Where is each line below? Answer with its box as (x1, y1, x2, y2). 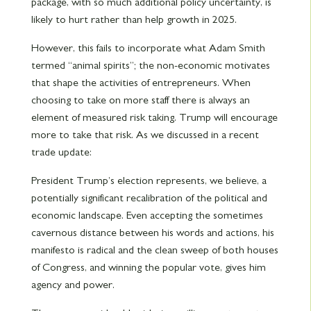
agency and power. (31, 278, 115, 290)
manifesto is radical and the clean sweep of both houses (31, 244, 278, 255)
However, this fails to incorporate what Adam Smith (31, 42, 265, 53)
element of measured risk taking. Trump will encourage (31, 111, 278, 123)
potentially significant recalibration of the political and (31, 192, 267, 203)
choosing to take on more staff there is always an (31, 94, 250, 106)
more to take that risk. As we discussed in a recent (31, 128, 259, 140)
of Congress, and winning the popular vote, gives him (31, 261, 266, 273)
